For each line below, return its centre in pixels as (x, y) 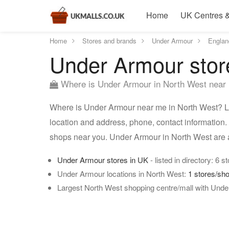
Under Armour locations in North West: (123, 174)
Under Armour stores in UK (103, 160)
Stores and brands (109, 41)
